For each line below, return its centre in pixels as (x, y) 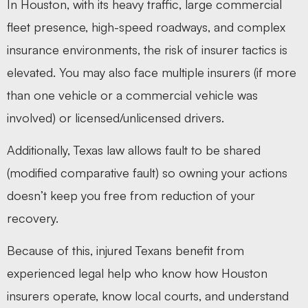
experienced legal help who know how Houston (137, 273)
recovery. (33, 218)
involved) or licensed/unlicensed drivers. (115, 117)
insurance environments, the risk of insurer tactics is (147, 49)
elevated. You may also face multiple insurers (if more (152, 72)
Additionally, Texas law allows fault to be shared (134, 150)
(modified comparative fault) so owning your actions (147, 173)
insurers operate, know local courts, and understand (148, 296)
